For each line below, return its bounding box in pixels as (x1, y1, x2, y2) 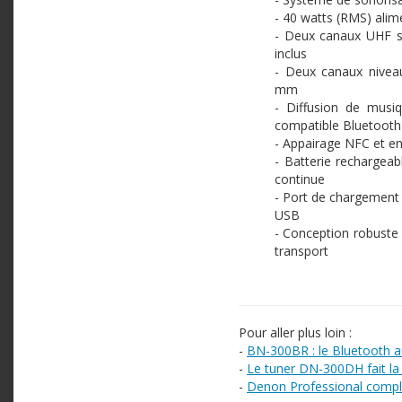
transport (275, 241, 328, 259)
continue (275, 170, 325, 188)
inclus (275, 44, 307, 62)
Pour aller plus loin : (239, 323, 355, 341)
